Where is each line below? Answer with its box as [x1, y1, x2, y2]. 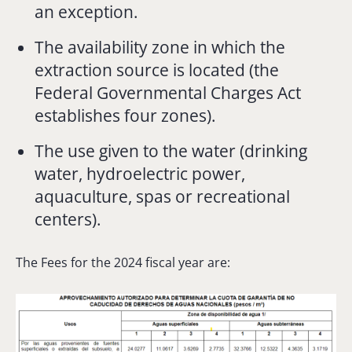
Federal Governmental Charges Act [35, 81, 302, 104]
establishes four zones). [35, 104, 217, 126]
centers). [35, 207, 102, 230]
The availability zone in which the [35, 35, 286, 58]
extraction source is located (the [35, 58, 280, 81]
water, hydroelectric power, [35, 162, 246, 185]
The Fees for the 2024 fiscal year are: [16, 253, 230, 271]
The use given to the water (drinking [35, 139, 308, 162]
